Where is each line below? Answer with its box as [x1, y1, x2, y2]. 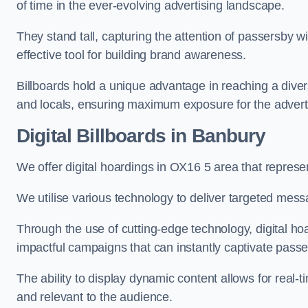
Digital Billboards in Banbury [16, 125, 266, 146]
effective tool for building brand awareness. [16, 48, 250, 62]
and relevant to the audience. [16, 290, 176, 304]
